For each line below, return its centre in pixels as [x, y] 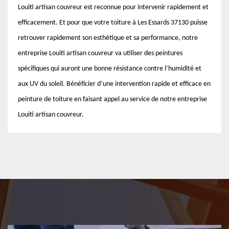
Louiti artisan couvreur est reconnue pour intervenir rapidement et [113, 7]
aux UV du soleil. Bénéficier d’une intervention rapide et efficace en [114, 84]
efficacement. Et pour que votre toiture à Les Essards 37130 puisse [113, 23]
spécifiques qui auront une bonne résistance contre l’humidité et [110, 69]
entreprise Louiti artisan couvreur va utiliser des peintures [100, 53]
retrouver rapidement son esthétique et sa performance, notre [108, 38]
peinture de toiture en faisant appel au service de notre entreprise [112, 99]
